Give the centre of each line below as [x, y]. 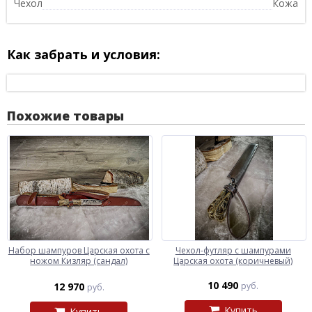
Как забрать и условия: [84, 54]
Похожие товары [65, 115]
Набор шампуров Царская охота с [79, 250]
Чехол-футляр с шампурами [233, 250]
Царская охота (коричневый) [233, 260]
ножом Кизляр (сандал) [79, 260]
